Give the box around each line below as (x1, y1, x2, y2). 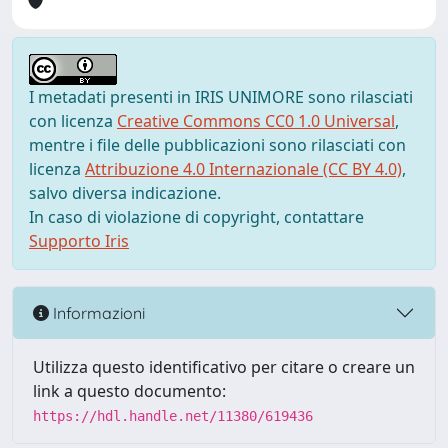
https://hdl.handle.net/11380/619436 (33, 408, 313, 424)
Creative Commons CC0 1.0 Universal (117, 110, 395, 132)
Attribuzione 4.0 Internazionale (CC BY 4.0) (85, 158, 402, 180)
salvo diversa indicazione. (29, 182, 221, 204)
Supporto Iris (29, 230, 129, 252)
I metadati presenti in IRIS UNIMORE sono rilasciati (29, 86, 413, 108)
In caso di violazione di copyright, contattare (29, 206, 364, 228)
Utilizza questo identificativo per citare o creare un (33, 356, 415, 378)
